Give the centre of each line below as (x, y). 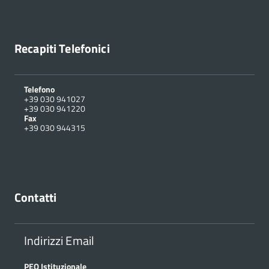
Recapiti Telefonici (62, 49)
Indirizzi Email (59, 241)
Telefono (39, 89)
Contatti (36, 198)
